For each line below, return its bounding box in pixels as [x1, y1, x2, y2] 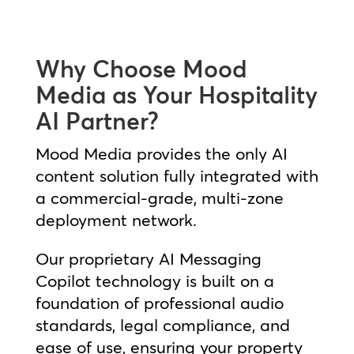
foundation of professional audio [35, 292, 284, 313]
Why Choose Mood [35, 54, 247, 84]
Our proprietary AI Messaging [35, 247, 262, 269]
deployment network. [35, 209, 197, 230]
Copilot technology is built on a [35, 269, 274, 291]
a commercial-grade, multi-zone [35, 186, 284, 208]
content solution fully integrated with [35, 164, 318, 186]
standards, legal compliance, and [35, 314, 290, 335]
